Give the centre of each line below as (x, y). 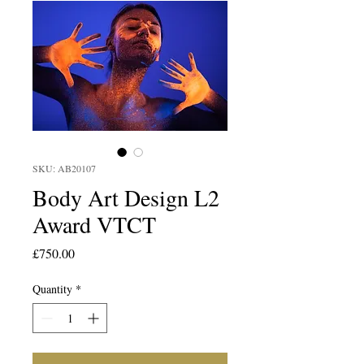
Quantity (52, 289)
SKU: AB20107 (64, 168)
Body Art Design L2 (126, 197)
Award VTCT (94, 224)
